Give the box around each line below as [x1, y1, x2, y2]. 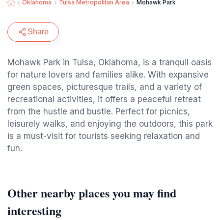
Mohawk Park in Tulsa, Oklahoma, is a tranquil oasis [7, 57, 212, 67]
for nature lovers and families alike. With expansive [7, 70, 209, 80]
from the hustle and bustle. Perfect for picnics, [7, 107, 190, 116]
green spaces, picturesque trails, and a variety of [7, 82, 202, 92]
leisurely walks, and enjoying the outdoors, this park [7, 119, 213, 129]
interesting [7, 202, 61, 219]
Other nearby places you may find [7, 184, 176, 201]
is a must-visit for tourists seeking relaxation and [7, 131, 200, 141]
